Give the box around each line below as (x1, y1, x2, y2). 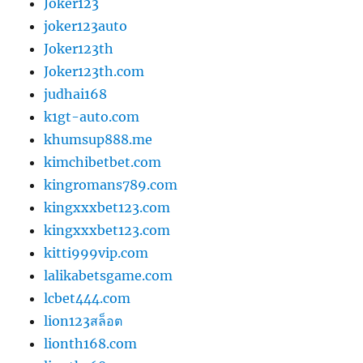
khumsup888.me (44, 131, 153, 148)
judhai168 (44, 86, 108, 103)
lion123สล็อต (44, 313, 123, 330)
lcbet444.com (44, 290, 131, 307)
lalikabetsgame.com (44, 267, 173, 284)
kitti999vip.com (44, 245, 149, 262)
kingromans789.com (44, 177, 178, 194)
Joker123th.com (44, 63, 145, 80)
